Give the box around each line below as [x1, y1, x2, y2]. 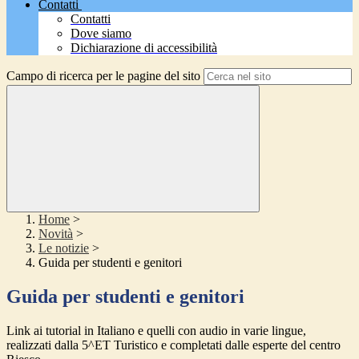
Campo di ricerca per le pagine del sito [6, 69, 200, 83]
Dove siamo [71, 26, 131, 41]
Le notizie [38, 241, 89, 256]
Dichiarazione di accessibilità [71, 41, 217, 55]
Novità [38, 227, 73, 241]
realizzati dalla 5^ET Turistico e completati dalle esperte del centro [6, 338, 341, 353]
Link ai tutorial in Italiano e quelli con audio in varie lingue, [6, 324, 306, 338]
